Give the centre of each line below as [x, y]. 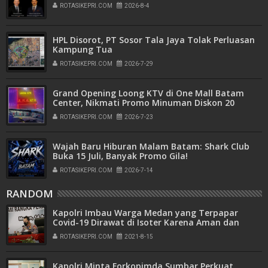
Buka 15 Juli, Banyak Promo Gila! [120, 156]
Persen [66, 112]
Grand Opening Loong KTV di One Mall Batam [148, 93]
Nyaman [71, 232]
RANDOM [30, 193]
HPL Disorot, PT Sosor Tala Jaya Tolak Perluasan [154, 39]
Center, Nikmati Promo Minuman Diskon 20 [144, 102]
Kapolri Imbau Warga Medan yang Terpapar [145, 212]
